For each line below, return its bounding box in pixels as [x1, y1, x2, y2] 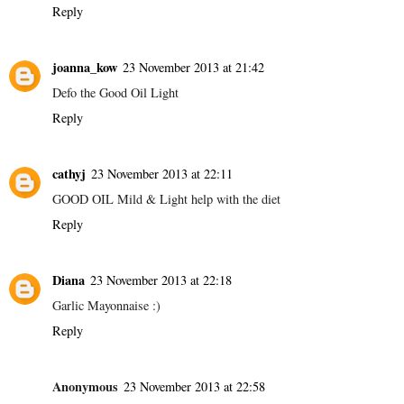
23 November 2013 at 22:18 [90, 271, 232, 289]
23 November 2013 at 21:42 [123, 58, 264, 76]
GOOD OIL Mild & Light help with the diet [52, 189, 280, 207]
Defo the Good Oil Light [52, 83, 179, 101]
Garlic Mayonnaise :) [52, 296, 161, 314]
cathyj [52, 163, 86, 183]
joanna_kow [52, 57, 117, 77]
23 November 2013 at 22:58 [124, 377, 265, 395]
